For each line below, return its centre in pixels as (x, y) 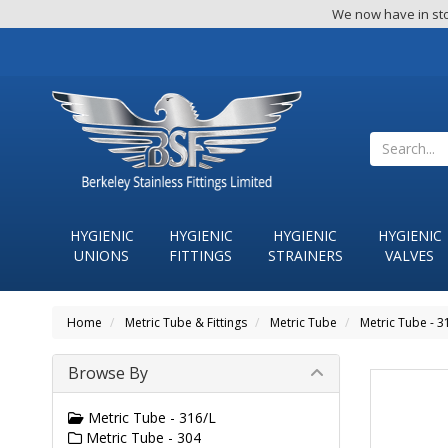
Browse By (108, 373)
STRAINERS (305, 255)
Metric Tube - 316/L (150, 417)
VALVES (409, 255)
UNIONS (101, 255)
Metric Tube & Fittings (186, 322)
